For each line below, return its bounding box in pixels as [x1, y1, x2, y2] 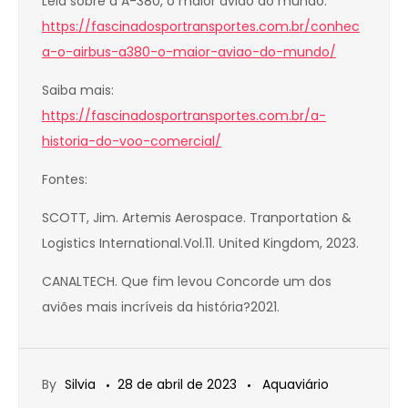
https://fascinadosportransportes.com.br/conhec [42, 17, 360, 36]
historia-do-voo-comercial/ [42, 132, 221, 151]
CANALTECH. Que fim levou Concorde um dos [42, 272, 331, 291]
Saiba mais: [42, 81, 114, 100]
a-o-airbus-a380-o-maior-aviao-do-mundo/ [42, 43, 336, 62]
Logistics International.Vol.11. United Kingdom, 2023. [42, 234, 359, 253]
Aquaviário [262, 375, 329, 394]
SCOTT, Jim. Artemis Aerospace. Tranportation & [42, 209, 352, 228]
